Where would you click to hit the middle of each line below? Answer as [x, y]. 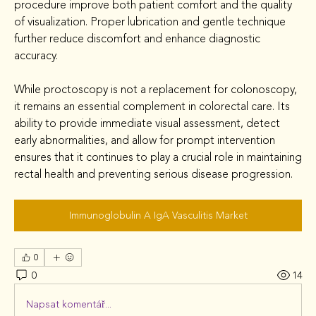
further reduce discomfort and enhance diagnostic [137, 39]
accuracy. [36, 56]
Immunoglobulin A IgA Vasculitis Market [158, 215]
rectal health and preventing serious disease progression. [153, 174]
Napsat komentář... [69, 304]
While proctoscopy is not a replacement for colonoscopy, [156, 90]
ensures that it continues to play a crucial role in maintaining [158, 157]
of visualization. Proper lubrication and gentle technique [150, 22]
